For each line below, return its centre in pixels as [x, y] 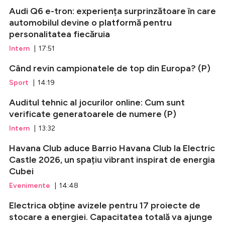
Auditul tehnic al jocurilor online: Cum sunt [97, 103]
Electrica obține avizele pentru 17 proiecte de [105, 206]
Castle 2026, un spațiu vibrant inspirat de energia [112, 160]
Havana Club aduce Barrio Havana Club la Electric [112, 148]
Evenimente [30, 186]
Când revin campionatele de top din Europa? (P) [110, 69]
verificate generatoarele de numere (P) [93, 114]
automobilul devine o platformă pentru [90, 23]
